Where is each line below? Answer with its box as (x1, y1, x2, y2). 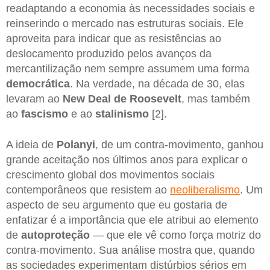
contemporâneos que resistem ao (6, 184, 170, 196)
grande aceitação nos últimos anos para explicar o (6, 154, 248, 166)
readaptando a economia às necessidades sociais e (6, 2, 255, 14)
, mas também (181, 92, 250, 105)
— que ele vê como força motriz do (90, 229, 261, 242)
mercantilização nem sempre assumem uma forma (6, 62, 250, 75)
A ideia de (6, 139, 57, 151)
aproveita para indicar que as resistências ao (6, 32, 221, 45)
